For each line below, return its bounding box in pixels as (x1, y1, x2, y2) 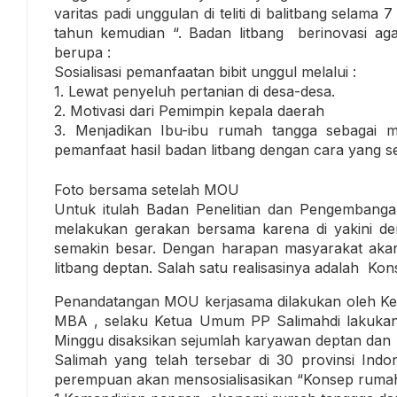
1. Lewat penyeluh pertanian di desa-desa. (54, 82, 335, 100)
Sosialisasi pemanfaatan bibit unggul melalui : (54, 62, 356, 81)
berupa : (54, 43, 111, 61)
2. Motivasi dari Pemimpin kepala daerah (54, 101, 324, 120)
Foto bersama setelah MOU (54, 180, 239, 198)
